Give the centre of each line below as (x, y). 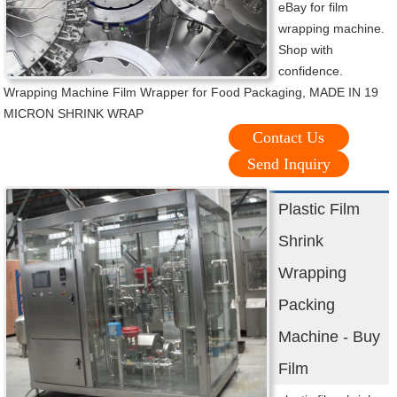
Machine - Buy (330, 337)
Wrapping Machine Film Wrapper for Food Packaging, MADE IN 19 (191, 93)
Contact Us (289, 138)
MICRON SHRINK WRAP (74, 114)
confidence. (311, 71)
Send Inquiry (288, 164)
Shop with (306, 50)
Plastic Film (319, 210)
